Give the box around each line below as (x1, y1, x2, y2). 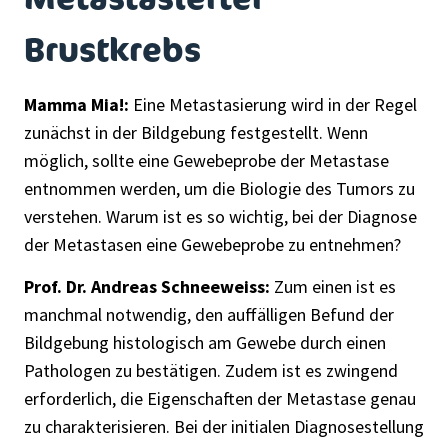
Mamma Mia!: (24, 92, 129, 116)
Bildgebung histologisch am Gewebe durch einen (24, 331, 386, 355)
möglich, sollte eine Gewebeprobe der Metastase (24, 148, 389, 172)
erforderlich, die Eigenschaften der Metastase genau (24, 387, 416, 411)
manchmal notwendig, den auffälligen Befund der (24, 303, 394, 327)
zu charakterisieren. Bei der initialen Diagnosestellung (24, 415, 424, 439)
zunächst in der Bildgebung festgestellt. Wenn (24, 120, 368, 144)
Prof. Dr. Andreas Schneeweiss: (24, 275, 270, 299)
